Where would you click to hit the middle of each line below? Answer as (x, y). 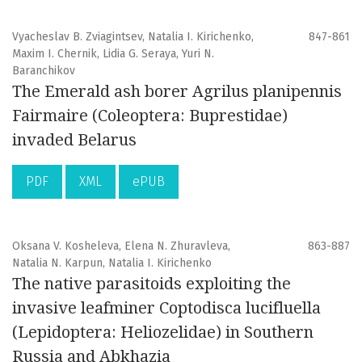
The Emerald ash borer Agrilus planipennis (177, 92)
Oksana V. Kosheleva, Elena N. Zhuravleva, (121, 246)
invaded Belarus (74, 140)
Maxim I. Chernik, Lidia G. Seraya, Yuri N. (113, 54)
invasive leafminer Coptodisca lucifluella (166, 308)
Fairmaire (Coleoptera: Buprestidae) (150, 116)
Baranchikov (44, 71)
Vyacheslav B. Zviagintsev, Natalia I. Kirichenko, (133, 37)
